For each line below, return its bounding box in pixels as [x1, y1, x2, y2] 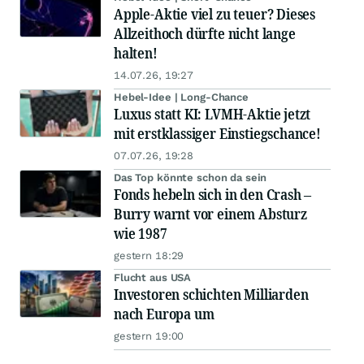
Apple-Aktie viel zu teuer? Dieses [114, 4, 316, 24]
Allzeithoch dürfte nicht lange [114, 24, 296, 44]
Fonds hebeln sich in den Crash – [114, 184, 312, 205]
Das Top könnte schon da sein [114, 171, 267, 184]
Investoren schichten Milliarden [114, 284, 309, 305]
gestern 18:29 [114, 249, 184, 262]
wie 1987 [114, 223, 167, 244]
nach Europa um [114, 304, 214, 324]
